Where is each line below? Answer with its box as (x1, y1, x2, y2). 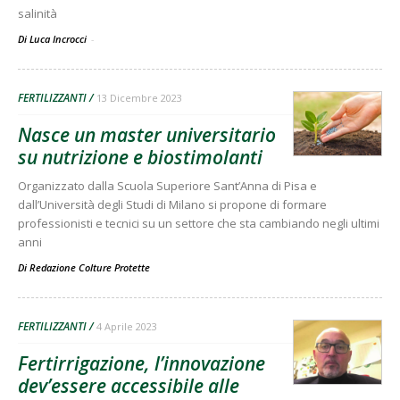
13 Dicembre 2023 (96, 90, 182, 104)
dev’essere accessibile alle (18, 372, 239, 398)
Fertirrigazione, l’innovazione (18, 350, 265, 376)
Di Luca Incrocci (18, 31, 89, 46)
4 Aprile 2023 (96, 319, 157, 333)
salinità (18, 4, 57, 21)
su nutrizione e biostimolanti (18, 144, 262, 170)
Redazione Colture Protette (29, 260, 150, 274)
